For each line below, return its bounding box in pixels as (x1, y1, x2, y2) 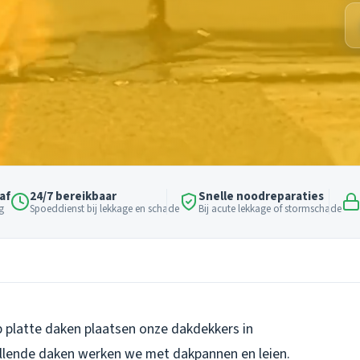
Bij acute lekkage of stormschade (198, 201, 342, 216)
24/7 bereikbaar (30, 186, 117, 205)
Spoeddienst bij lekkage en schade (30, 201, 179, 216)
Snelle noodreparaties (198, 186, 324, 205)
